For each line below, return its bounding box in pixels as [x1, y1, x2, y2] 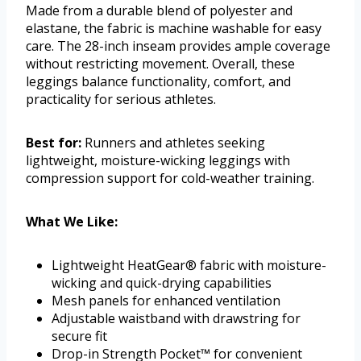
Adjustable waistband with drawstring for [52, 309, 301, 328]
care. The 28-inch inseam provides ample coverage [26, 37, 330, 56]
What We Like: [26, 213, 118, 231]
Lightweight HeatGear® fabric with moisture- [52, 256, 326, 275]
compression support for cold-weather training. [26, 169, 314, 188]
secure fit [52, 327, 107, 346]
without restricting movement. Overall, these [26, 55, 295, 73]
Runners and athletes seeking [81, 134, 265, 152]
